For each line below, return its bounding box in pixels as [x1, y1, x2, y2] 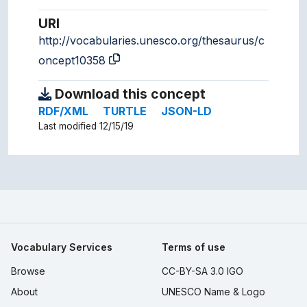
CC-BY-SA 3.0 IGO [162, 265, 243, 277]
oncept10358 [38, 53, 106, 68]
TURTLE [103, 103, 147, 118]
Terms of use [162, 241, 225, 253]
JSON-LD [161, 103, 212, 118]
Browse [11, 265, 45, 277]
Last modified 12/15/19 [38, 120, 134, 132]
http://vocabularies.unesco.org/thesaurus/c [38, 33, 265, 47]
